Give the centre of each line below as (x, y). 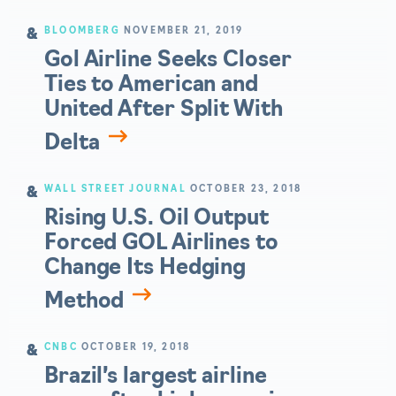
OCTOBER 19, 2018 (136, 347)
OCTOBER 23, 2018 (246, 189)
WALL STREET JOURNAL (115, 189)
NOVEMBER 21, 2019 (184, 31)
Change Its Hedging (145, 268)
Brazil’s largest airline (156, 377)
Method (84, 302)
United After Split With (164, 110)
